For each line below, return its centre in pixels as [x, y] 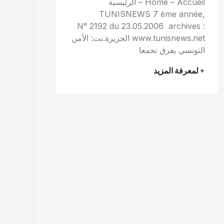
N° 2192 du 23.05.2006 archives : [141, 26]
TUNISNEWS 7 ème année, [152, 14]
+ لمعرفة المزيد [179, 70]
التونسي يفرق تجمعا [172, 50]
